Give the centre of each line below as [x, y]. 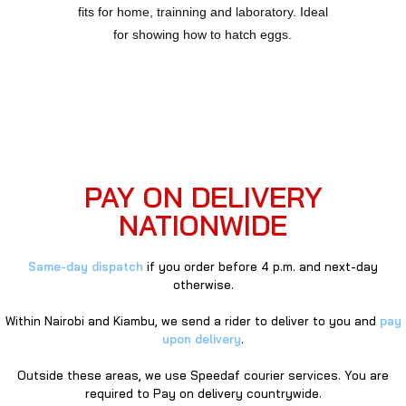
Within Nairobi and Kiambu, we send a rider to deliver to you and [192, 321]
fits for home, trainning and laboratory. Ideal [203, 12]
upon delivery [202, 339]
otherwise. [203, 285]
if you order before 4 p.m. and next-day [261, 266]
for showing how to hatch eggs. [203, 34]
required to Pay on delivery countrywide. [203, 393]
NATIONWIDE [203, 225]
